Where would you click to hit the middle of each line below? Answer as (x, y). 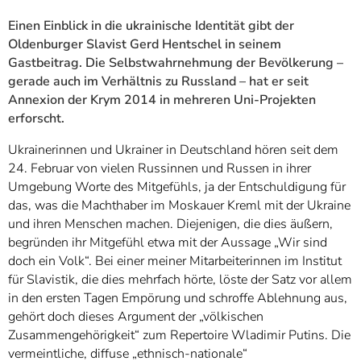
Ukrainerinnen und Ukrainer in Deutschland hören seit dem (173, 149)
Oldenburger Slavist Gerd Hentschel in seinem (145, 44)
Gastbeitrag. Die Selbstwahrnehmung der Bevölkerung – (176, 62)
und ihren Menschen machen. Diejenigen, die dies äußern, (170, 224)
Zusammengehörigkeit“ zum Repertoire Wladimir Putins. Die (179, 335)
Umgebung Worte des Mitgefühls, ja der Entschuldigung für (177, 187)
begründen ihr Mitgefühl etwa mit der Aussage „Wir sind (168, 242)
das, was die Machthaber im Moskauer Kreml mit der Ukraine (179, 205)
